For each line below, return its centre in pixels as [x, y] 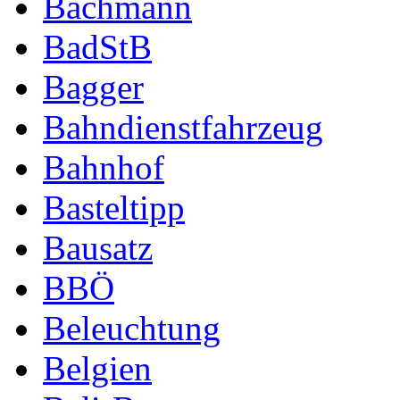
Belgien [97, 368]
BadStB [97, 46]
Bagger [93, 87]
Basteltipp [114, 207]
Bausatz [98, 247]
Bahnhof [104, 167]
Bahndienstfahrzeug [183, 127]
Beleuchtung [132, 328]
